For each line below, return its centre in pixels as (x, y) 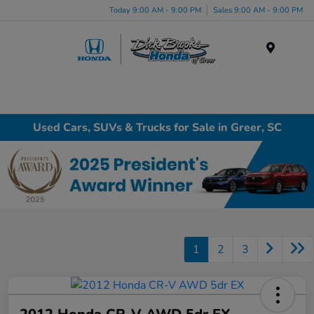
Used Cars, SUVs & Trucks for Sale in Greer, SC (157, 127)
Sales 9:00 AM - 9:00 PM (258, 10)
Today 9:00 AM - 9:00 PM (155, 10)
